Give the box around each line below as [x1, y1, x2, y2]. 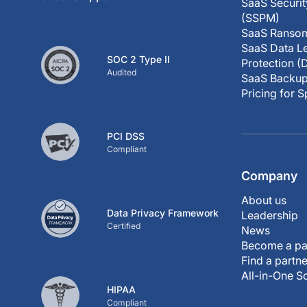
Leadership [241, 208, 298, 222]
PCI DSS [107, 130, 145, 142]
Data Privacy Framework [107, 206, 219, 219]
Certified [107, 220, 140, 231]
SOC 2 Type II [107, 53, 170, 65]
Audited [107, 66, 136, 77]
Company [241, 169, 297, 183]
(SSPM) [241, 11, 280, 25]
